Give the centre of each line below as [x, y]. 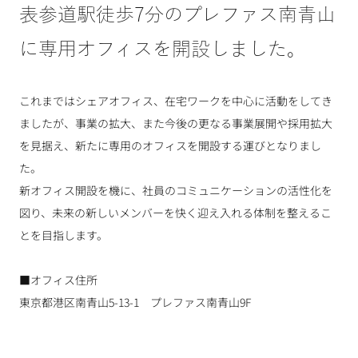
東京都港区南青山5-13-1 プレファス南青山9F [135, 302]
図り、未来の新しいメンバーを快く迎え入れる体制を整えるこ [175, 213]
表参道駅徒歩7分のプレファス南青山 [177, 15]
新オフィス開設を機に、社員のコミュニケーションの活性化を [176, 190]
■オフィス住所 [58, 280]
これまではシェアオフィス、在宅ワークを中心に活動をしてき [176, 101]
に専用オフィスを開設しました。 [163, 50]
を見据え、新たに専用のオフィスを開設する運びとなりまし [170, 145]
